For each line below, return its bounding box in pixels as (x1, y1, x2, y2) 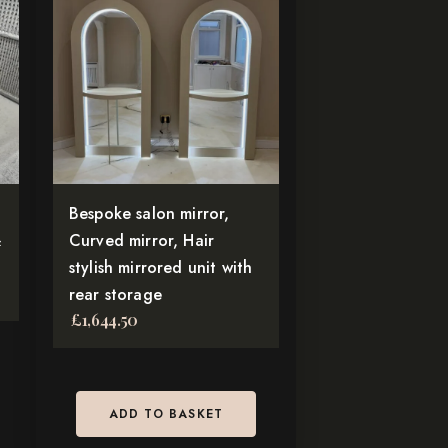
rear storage (69, 283, 162, 306)
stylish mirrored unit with (69, 256, 253, 279)
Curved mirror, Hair (69, 229, 215, 252)
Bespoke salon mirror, (69, 202, 230, 225)
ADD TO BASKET (108, 405, 224, 423)
